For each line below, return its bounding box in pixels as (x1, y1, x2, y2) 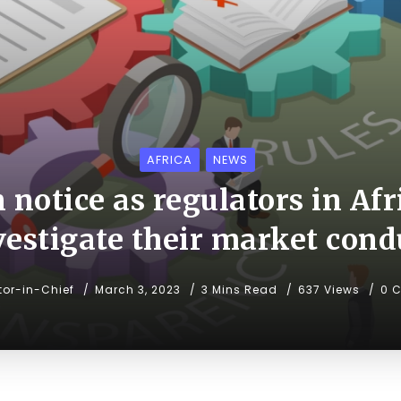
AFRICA (147, 152, 192, 168)
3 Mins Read (201, 282, 281, 298)
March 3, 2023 (95, 282, 181, 298)
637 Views (298, 282, 360, 298)
